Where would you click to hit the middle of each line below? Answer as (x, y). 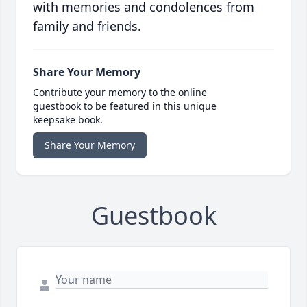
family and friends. (87, 26)
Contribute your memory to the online (120, 93)
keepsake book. (68, 120)
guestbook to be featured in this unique (125, 106)
